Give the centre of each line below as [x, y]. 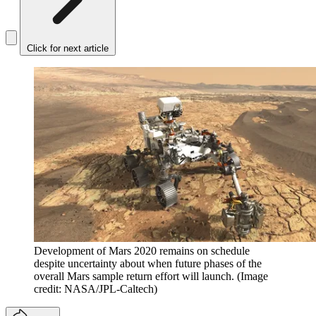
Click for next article [68, 49]
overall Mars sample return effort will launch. [134, 276]
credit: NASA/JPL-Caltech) [96, 288]
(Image [253, 276]
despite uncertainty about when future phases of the [148, 263]
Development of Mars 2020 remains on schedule [142, 250]
